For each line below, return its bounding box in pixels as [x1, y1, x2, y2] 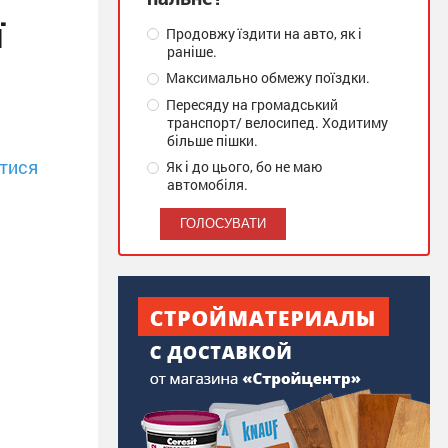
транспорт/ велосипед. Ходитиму [167, 112, 388, 132]
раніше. [167, 42, 217, 61]
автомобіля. [167, 175, 248, 195]
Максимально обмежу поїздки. [163, 68, 371, 88]
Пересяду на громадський [163, 94, 339, 114]
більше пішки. [167, 130, 258, 150]
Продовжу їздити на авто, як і [163, 24, 363, 43]
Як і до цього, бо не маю [163, 157, 323, 177]
